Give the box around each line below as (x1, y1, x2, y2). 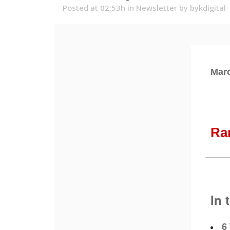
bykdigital (190, 3, 226, 13)
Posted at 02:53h (63, 3, 125, 13)
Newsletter (136, 3, 177, 13)
